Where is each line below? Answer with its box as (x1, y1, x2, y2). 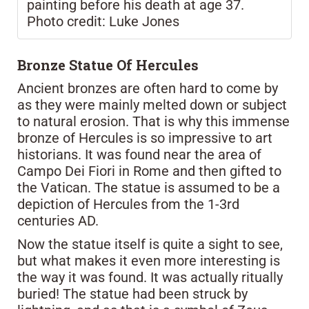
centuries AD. (17, 212, 99, 229)
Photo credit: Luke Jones (27, 12, 179, 30)
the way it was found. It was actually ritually (17, 268, 283, 286)
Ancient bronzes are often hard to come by (17, 79, 278, 97)
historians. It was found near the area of (17, 146, 261, 163)
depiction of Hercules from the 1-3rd (17, 195, 239, 212)
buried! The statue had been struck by (17, 285, 248, 302)
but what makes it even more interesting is (17, 252, 280, 269)
